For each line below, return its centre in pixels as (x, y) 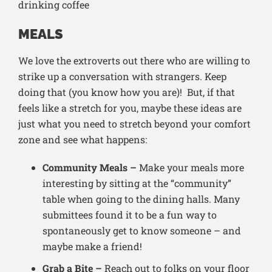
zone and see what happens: (83, 140)
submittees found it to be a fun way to (130, 215)
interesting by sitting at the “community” (137, 183)
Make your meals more (190, 168)
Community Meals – (90, 168)
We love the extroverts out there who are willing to (134, 61)
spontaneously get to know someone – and (142, 231)
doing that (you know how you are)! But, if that (127, 92)
